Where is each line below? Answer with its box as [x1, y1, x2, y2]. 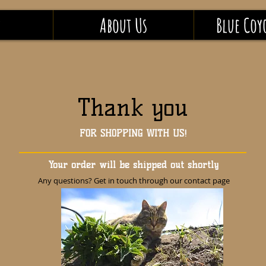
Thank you [78, 93, 188, 122]
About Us [100, 12, 147, 37]
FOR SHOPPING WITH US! [79, 128, 187, 139]
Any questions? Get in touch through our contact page [38, 175, 230, 186]
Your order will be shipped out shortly [47, 159, 218, 170]
